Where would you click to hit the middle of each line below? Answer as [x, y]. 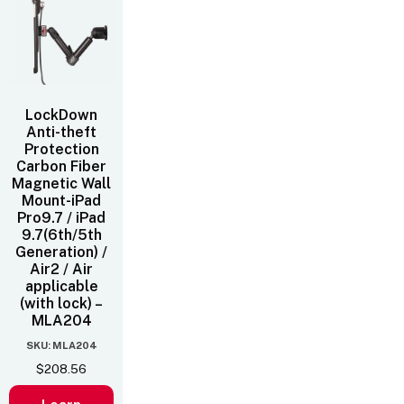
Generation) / [61, 252]
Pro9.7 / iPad [61, 217]
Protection [61, 149]
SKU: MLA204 [61, 345]
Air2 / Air [61, 269]
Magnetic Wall [61, 183]
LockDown [61, 115]
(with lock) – [61, 303]
